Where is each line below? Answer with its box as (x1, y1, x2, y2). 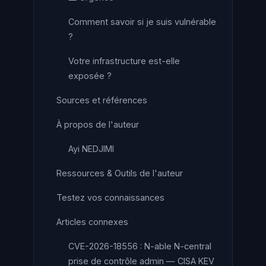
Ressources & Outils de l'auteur (56, 168, 183, 178)
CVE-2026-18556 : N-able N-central (68, 241, 211, 251)
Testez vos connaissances (56, 192, 164, 202)
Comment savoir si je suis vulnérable (68, 17, 216, 27)
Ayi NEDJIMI (68, 144, 114, 154)
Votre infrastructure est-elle (68, 56, 180, 66)
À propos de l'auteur (56, 119, 139, 129)
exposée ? (68, 71, 112, 81)
